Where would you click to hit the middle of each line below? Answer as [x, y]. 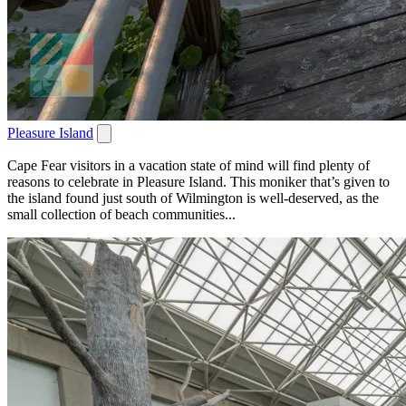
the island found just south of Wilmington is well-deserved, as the [193, 198]
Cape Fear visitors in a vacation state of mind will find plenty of [188, 165]
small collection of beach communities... [121, 214]
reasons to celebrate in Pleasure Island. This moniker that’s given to [198, 181]
